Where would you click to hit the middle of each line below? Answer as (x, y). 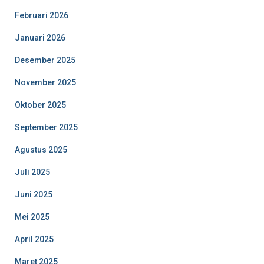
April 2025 (34, 239)
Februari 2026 (42, 15)
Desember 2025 (45, 60)
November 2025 (45, 82)
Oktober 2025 (40, 105)
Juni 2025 (34, 194)
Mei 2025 (32, 217)
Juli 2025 (32, 172)
